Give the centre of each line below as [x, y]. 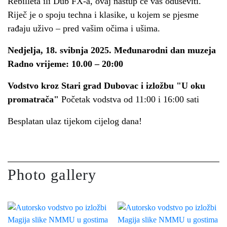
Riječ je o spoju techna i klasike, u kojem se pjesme [103, 15]
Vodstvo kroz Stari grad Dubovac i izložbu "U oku [106, 86]
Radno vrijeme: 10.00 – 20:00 [65, 64]
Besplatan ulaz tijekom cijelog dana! [75, 121]
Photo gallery [52, 175]
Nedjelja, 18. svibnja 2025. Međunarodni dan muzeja [112, 50]
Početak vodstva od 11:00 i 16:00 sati [129, 99]
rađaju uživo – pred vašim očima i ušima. [84, 28]
